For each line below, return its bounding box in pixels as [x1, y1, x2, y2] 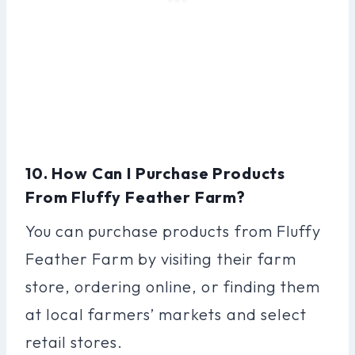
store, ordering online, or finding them [25, 276, 320, 296]
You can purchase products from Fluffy [25, 220, 321, 241]
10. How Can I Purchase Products [25, 162, 286, 183]
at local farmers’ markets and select [25, 303, 307, 324]
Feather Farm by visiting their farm [25, 248, 296, 269]
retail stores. [25, 331, 124, 352]
